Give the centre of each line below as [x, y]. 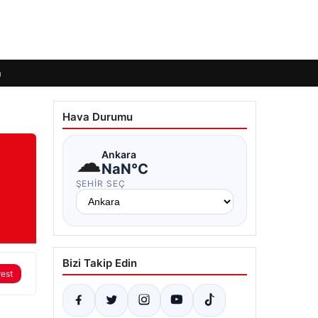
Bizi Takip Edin [99, 263]
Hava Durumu [97, 117]
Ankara [119, 154]
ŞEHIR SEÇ [101, 183]
